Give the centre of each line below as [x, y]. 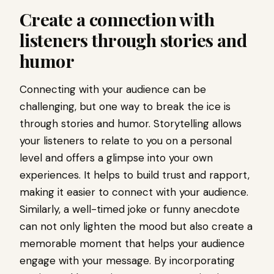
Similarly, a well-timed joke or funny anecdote [130, 209]
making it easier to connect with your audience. [134, 192]
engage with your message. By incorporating [127, 261]
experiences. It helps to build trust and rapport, [135, 175]
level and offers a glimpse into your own [116, 158]
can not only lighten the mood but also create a [136, 227]
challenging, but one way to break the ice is [125, 107]
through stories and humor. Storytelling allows [131, 124]
